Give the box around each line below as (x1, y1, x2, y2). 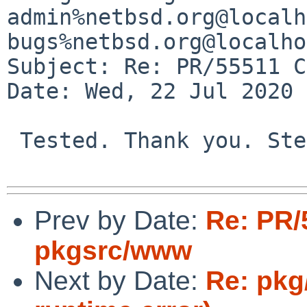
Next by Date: (34, 265, 206, 295)
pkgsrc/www (34, 235, 192, 265)
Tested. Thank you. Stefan (7, 127, 20, 153)
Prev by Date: (34, 205, 206, 235)
